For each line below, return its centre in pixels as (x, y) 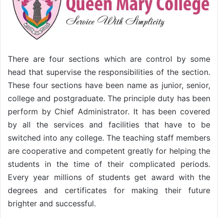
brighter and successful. (52, 203)
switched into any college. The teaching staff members (109, 137)
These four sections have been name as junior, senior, (109, 85)
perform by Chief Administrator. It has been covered (109, 111)
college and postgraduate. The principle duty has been (109, 98)
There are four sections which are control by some (109, 59)
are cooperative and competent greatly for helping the (109, 151)
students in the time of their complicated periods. (109, 164)
